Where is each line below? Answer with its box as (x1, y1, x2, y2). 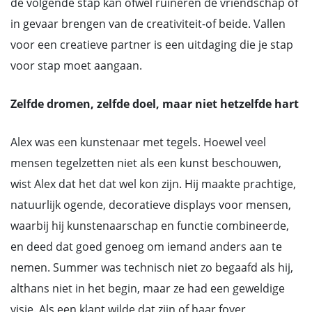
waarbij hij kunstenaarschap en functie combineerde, (10, 218, 289, 233)
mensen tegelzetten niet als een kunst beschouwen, (10, 155, 281, 171)
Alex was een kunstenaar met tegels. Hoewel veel (10, 134, 266, 150)
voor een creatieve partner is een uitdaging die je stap (10, 37, 293, 52)
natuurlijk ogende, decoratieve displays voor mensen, (10, 197, 291, 212)
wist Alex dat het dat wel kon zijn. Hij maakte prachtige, (10, 176, 296, 192)
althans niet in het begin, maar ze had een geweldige (10, 281, 285, 296)
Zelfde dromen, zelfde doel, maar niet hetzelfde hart (10, 96, 299, 111)
